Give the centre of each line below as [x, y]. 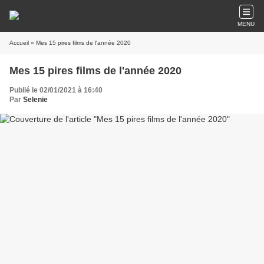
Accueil [19, 43]
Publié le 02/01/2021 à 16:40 [56, 90]
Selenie [35, 100]
